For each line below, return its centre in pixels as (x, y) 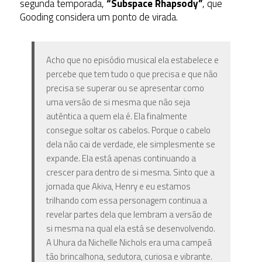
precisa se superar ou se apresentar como (125, 88)
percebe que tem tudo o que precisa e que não (132, 74)
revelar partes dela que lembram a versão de (129, 214)
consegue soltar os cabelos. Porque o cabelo (128, 130)
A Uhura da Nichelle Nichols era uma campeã (129, 242)
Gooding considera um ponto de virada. (99, 17)
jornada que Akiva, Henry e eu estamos (118, 186)
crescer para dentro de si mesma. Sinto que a (130, 172)
